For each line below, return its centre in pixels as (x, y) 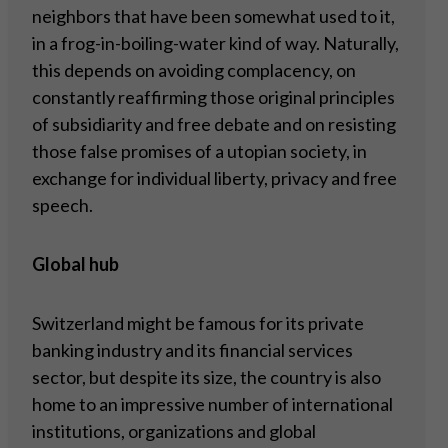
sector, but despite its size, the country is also (206, 377)
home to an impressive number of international (212, 404)
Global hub (75, 264)
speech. (64, 205)
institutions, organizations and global (174, 431)
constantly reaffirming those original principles (213, 97)
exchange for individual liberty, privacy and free (214, 178)
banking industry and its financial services (192, 350)
